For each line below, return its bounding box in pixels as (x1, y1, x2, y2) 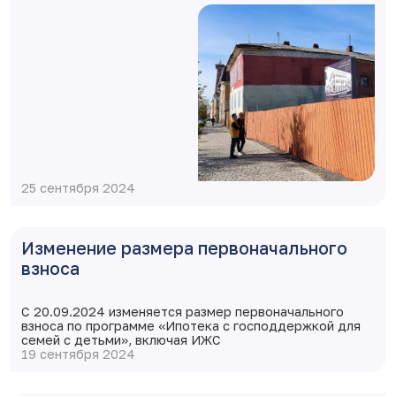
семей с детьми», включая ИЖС (21, 332, 221, 347)
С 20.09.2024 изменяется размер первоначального (21, 304, 344, 319)
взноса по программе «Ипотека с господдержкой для (21, 318, 361, 333)
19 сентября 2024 (21, 346, 135, 362)
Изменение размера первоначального (21, 238, 347, 258)
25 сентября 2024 (21, 180, 135, 195)
